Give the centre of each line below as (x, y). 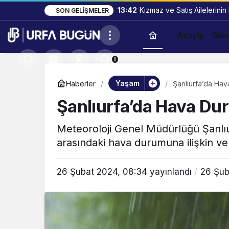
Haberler (81, 83)
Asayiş (190, 35)
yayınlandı (169, 172)
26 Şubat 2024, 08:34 (102, 172)
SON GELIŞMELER (82, 10)
